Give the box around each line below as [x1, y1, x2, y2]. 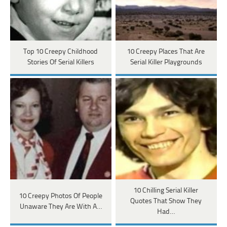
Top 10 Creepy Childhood [23, 48, 98, 56]
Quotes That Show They [130, 198, 202, 206]
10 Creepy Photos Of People [19, 192, 102, 200]
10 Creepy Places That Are [127, 48, 205, 56]
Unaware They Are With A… [19, 203, 102, 211]
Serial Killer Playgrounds [130, 59, 202, 67]
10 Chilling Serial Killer [134, 187, 199, 195]
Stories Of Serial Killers [27, 59, 94, 67]
